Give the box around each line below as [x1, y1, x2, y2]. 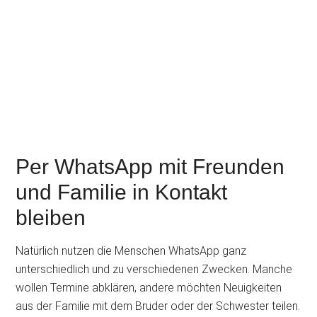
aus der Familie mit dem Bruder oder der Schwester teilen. [16, 299, 301, 313]
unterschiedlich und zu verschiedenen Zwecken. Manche [16, 263, 293, 276]
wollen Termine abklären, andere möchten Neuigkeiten [16, 281, 282, 294]
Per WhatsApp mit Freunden [16, 155, 285, 178]
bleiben [16, 206, 86, 229]
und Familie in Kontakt [16, 180, 228, 204]
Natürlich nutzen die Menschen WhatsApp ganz [16, 244, 247, 258]
